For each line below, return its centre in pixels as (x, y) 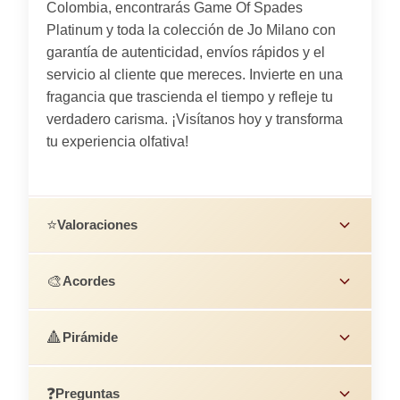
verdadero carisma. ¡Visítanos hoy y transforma (195, 119)
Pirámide (90, 337)
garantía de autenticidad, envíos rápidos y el (186, 52)
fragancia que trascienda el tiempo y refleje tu (190, 96)
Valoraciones (97, 224)
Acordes (89, 280)
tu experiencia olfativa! (117, 141)
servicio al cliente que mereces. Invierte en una (195, 74)
